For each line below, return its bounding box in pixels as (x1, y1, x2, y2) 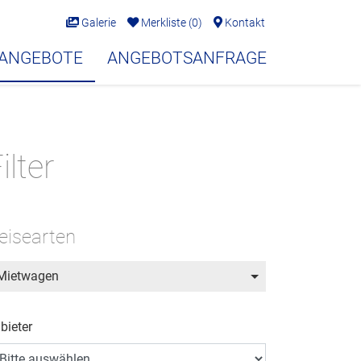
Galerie (79, 16, 116, 30)
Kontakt (222, 16, 265, 30)
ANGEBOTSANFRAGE (107, 48, 267, 68)
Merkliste (139, 16, 189, 30)
